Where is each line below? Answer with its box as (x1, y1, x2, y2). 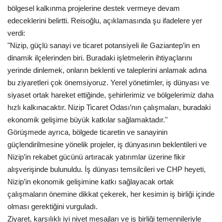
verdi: (7, 29, 25, 38)
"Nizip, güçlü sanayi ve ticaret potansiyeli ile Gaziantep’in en (7, 41, 200, 50)
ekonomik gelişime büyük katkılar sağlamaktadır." (7, 115, 167, 124)
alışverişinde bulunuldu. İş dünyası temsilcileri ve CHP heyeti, (7, 165, 206, 174)
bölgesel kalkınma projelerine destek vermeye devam (7, 4, 180, 13)
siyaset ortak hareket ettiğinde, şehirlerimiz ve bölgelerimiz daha (7, 91, 214, 100)
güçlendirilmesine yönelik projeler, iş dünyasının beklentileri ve (7, 140, 207, 149)
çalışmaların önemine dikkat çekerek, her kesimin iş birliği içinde (7, 190, 215, 199)
